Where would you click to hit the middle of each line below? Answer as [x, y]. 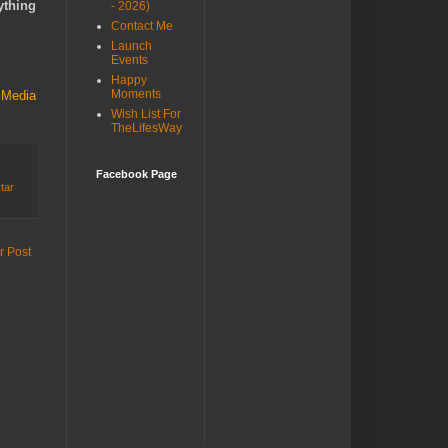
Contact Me [142, 26]
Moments [136, 94]
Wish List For [146, 114]
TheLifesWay [146, 128]
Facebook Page [136, 174]
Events [129, 60]
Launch [131, 46]
